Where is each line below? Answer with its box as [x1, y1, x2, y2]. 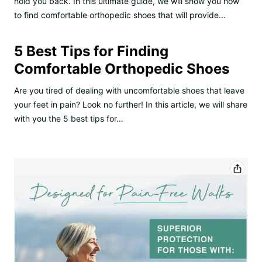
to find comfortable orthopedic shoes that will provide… [14, 9, 226, 20]
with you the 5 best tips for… [14, 113, 123, 123]
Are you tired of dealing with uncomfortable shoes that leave [14, 85, 244, 95]
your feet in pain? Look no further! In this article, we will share [14, 99, 247, 109]
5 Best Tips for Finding [14, 42, 168, 60]
